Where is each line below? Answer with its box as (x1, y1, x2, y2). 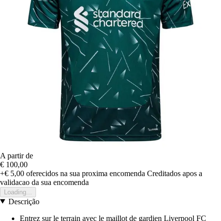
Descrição (8, 197, 39, 206)
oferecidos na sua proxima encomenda (24, 169, 145, 178)
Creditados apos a (147, 169, 202, 178)
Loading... (4, 188, 32, 196)
